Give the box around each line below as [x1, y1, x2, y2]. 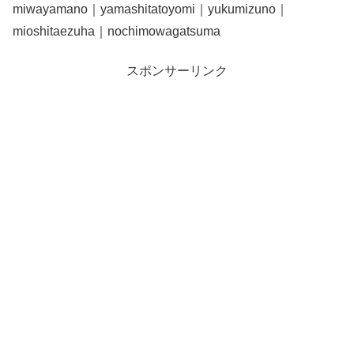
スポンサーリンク [126, 64, 228, 78]
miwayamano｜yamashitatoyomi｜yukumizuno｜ [13, 2, 288, 16]
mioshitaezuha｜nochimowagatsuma [13, 24, 220, 38]
